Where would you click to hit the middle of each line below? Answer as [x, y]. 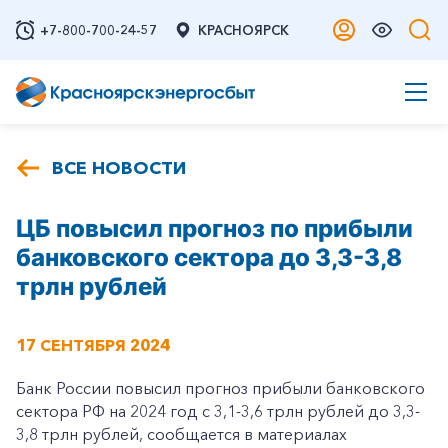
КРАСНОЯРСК [243, 30]
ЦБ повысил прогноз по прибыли [214, 228]
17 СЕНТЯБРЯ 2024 [93, 345]
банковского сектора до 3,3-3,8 [209, 257]
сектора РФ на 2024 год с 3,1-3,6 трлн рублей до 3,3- [218, 411]
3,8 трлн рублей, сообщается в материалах [181, 434]
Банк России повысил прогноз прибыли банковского [220, 388]
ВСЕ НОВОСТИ [119, 168]
